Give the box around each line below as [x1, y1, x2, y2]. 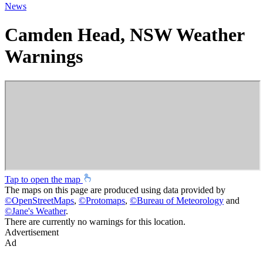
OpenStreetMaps [12, 195, 74, 205]
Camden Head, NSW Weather [5, 24, 244, 46]
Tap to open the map [5, 174, 83, 184]
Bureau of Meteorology [137, 195, 224, 205]
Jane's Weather [12, 205, 66, 216]
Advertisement [5, 227, 59, 237]
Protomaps [86, 195, 125, 205]
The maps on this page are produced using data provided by [5, 184, 225, 195]
